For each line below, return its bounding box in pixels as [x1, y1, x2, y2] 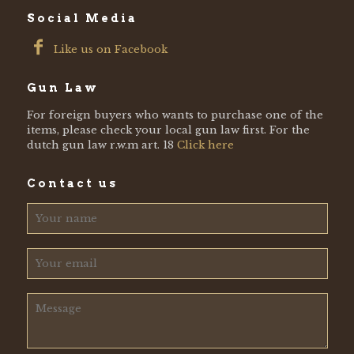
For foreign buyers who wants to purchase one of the [26, 107, 323, 122]
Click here [176, 137, 234, 152]
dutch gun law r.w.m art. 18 [26, 137, 177, 152]
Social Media [26, 11, 137, 24]
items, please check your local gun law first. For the [26, 122, 310, 137]
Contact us [26, 176, 118, 190]
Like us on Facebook [51, 42, 168, 56]
